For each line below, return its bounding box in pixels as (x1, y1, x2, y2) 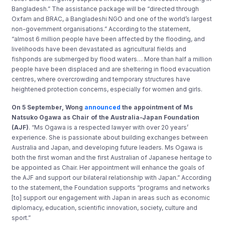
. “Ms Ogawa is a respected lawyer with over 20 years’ (29, 123, 189, 131)
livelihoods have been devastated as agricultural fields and (12, 45, 187, 53)
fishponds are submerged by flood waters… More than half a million (12, 55, 212, 63)
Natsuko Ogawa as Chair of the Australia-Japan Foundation (12, 113, 200, 121)
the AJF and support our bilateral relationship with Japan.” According (12, 173, 212, 181)
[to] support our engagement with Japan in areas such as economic (12, 193, 210, 201)
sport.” (12, 213, 31, 221)
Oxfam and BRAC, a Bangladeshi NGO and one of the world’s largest (12, 15, 212, 23)
